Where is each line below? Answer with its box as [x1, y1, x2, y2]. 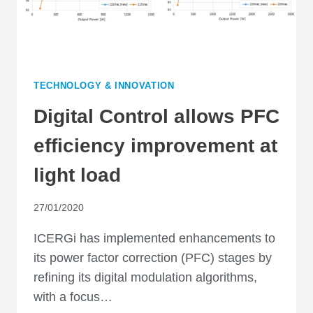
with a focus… [34, 290, 112, 305]
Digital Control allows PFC [34, 105, 279, 127]
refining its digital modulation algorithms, [34, 270, 257, 285]
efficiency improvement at [34, 134, 277, 156]
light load [34, 163, 121, 186]
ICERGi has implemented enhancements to [34, 231, 275, 246]
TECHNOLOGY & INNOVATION [34, 81, 175, 92]
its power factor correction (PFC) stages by [34, 251, 272, 265]
